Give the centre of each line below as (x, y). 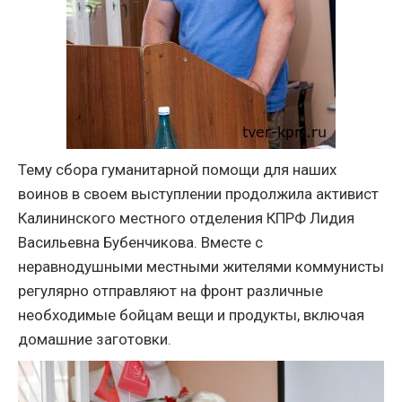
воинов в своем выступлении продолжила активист (198, 194)
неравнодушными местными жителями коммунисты (201, 267)
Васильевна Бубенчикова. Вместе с (140, 242)
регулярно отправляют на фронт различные (170, 291)
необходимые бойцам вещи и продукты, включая (191, 315)
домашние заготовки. (95, 339)
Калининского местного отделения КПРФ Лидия (186, 218)
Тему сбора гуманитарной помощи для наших (177, 170)
